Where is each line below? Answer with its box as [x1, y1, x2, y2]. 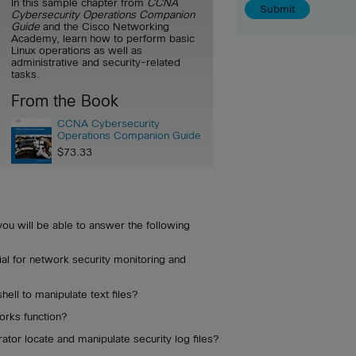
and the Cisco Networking [40, 20, 169, 33]
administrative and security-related [11, 56, 180, 68]
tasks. [11, 68, 40, 80]
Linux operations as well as [11, 44, 142, 56]
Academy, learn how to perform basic [11, 32, 195, 44]
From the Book [11, 91, 118, 110]
